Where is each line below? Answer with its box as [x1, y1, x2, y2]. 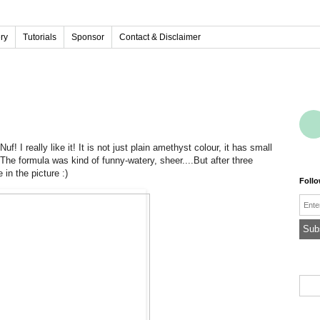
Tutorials [23, 32, 56, 42]
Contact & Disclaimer [119, 32, 201, 42]
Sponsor [71, 32, 104, 42]
